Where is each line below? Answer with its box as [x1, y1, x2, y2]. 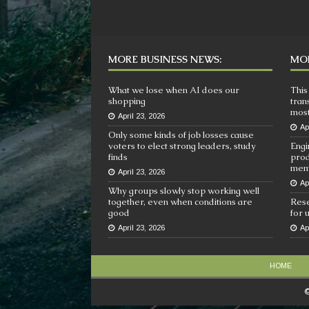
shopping [108, 95, 146, 107]
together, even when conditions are [108, 196, 252, 208]
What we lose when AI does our [108, 84, 239, 96]
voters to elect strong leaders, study [108, 140, 256, 152]
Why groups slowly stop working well [108, 185, 259, 197]
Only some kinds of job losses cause [108, 129, 254, 141]
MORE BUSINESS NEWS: [108, 53, 221, 66]
